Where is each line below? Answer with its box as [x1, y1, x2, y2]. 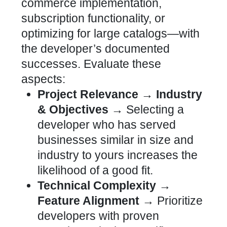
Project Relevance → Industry [37, 88, 202, 101]
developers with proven [37, 209, 159, 222]
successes [21, 57, 78, 70]
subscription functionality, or [21, 12, 165, 25]
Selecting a [123, 103, 184, 116]
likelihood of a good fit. [37, 164, 153, 177]
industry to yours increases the [37, 148, 198, 162]
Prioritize [154, 194, 203, 207]
